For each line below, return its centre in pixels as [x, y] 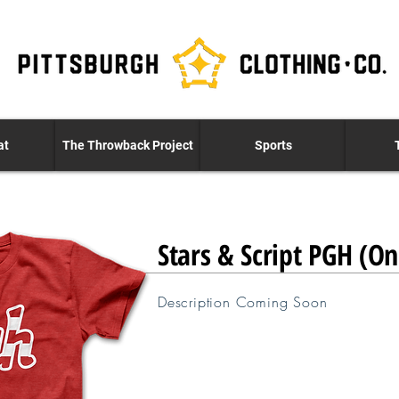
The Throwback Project [128, 145]
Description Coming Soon [243, 302]
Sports [273, 145]
